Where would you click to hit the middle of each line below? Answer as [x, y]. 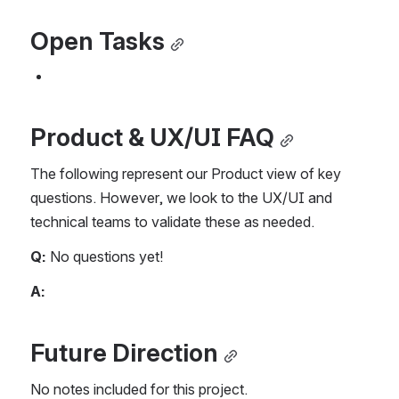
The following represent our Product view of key [186, 174]
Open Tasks [98, 41]
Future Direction [124, 353]
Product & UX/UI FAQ [152, 138]
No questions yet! [105, 257]
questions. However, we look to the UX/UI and [181, 198]
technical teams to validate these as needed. [172, 222]
